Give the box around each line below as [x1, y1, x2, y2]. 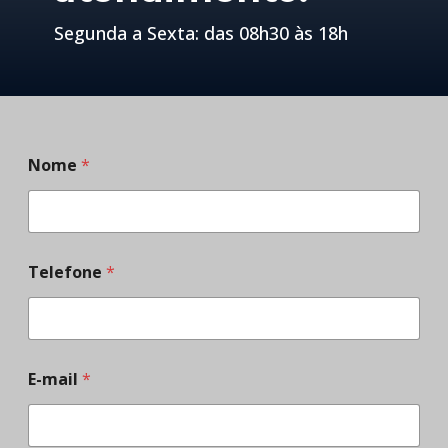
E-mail [27, 368, 82, 391]
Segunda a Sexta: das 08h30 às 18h [53, 20, 348, 45]
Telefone [27, 261, 106, 284]
